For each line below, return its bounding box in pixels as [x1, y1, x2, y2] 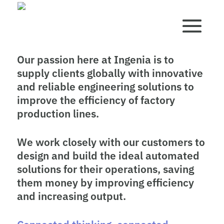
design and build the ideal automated [16, 147, 199, 163]
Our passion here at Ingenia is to [16, 51, 174, 67]
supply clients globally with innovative [16, 65, 203, 80]
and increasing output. [16, 188, 126, 203]
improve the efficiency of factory [16, 92, 175, 107]
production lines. [16, 105, 99, 121]
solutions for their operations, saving [16, 161, 194, 176]
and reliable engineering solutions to [16, 78, 194, 94]
